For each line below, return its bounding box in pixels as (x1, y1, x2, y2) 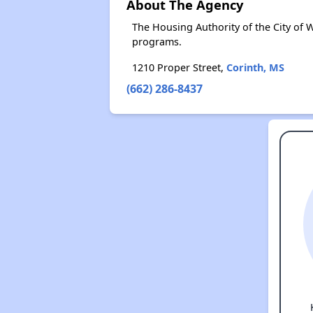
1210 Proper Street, (131, 61, 226, 74)
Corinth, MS (226, 61, 284, 74)
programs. (131, 35, 182, 48)
